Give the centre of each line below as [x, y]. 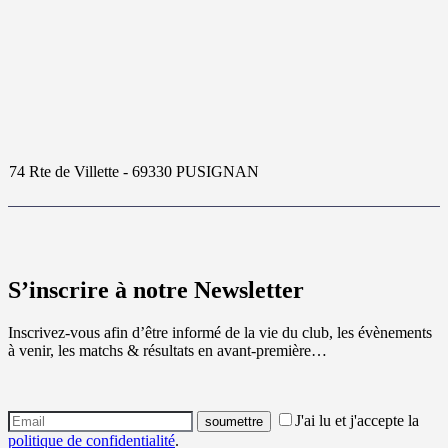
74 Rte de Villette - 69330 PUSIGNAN [134, 171]
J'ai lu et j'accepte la [357, 420]
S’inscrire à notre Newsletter [156, 289]
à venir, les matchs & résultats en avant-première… [167, 350]
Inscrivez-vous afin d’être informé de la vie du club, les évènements [220, 332]
